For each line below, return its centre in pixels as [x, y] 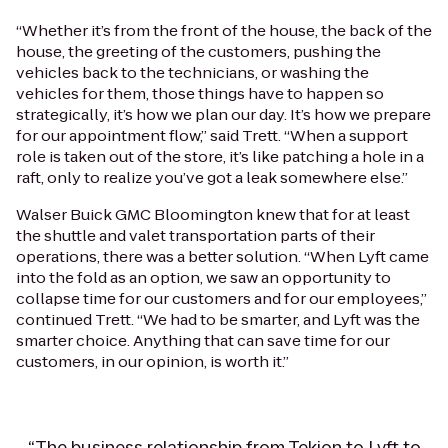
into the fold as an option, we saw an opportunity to [203, 277]
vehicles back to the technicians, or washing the [192, 72]
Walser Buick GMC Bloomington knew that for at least [213, 214]
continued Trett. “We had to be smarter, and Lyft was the [218, 319]
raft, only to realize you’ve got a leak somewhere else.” [212, 177]
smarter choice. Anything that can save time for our [203, 340]
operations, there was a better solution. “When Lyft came [222, 256]
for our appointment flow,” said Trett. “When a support [212, 135]
